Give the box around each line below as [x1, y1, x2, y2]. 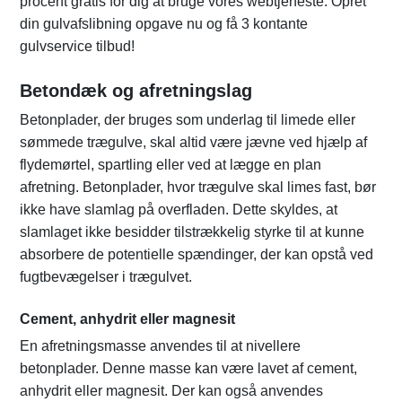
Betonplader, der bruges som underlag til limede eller [20, 112, 355, 128]
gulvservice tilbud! [20, 39, 135, 55]
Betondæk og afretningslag [20, 81, 252, 101]
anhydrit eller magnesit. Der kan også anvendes [20, 383, 323, 399]
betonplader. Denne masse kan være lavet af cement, [20, 361, 357, 377]
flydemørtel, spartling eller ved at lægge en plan [20, 157, 321, 173]
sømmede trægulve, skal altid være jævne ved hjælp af [20, 135, 367, 151]
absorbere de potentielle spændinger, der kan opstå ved [20, 247, 373, 263]
